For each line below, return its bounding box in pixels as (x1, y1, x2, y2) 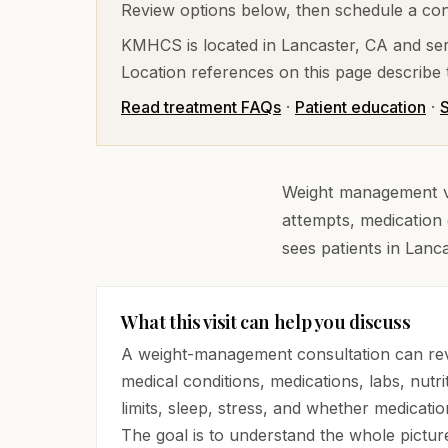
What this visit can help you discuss (121, 309, 411, 334)
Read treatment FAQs (121, 97, 281, 117)
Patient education (295, 97, 426, 117)
